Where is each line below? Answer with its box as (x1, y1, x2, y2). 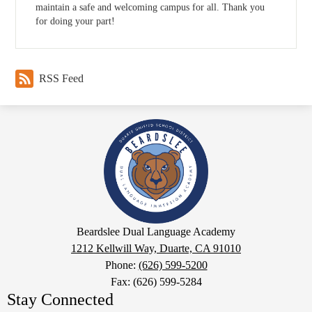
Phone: (104, 259, 139, 272)
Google (6, 223, 39, 235)
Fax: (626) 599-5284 (110, 276, 202, 288)
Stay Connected (7, 290, 114, 309)
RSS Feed (39, 72, 84, 85)
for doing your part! (36, 16, 116, 27)
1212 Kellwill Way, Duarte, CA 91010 (71, 242, 241, 255)
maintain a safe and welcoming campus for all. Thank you (36, 2, 265, 13)
